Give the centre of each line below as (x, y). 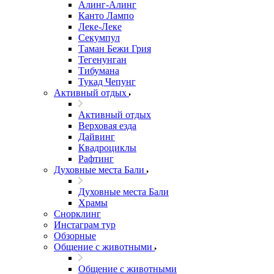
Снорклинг (77, 214)
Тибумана (99, 71)
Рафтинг (96, 159)
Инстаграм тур (85, 225)
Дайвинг (97, 137)
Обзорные (75, 236)
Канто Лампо (106, 16)
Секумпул (99, 38)
